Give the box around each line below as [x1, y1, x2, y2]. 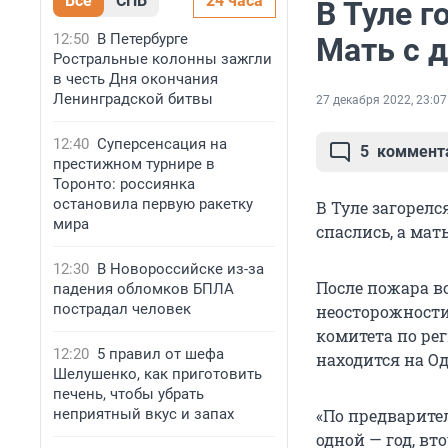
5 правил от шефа [97, 345, 224, 363]
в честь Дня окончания [53, 70, 218, 88]
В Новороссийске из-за [97, 260, 264, 278]
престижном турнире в [53, 155, 215, 173]
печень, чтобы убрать [53, 385, 204, 403]
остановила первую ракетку [53, 195, 253, 213]
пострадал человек [53, 300, 191, 318]
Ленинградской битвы [53, 90, 213, 108]
